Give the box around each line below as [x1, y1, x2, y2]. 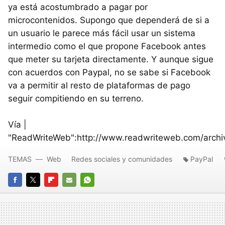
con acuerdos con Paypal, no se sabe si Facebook [8, 67, 210, 77]
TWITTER [26, 190, 57, 198]
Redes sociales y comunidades [71, 155, 172, 163]
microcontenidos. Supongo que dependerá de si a [8, 15, 209, 25]
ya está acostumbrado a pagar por [8, 2, 148, 12]
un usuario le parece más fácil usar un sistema [8, 28, 195, 38]
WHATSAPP [80, 190, 119, 198]
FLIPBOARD [44, 190, 81, 198]
